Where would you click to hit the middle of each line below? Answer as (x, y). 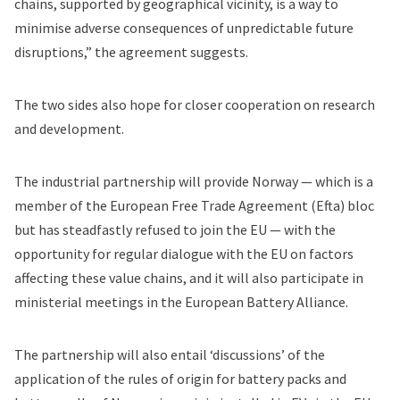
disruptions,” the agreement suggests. (131, 52)
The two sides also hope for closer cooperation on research (195, 105)
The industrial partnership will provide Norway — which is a (194, 182)
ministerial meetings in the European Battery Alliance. (183, 302)
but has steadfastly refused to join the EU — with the (175, 230)
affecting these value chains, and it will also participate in (189, 278)
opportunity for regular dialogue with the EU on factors (184, 254)
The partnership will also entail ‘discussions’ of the (170, 355)
